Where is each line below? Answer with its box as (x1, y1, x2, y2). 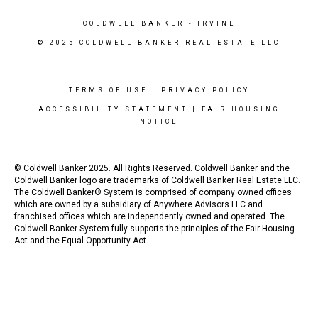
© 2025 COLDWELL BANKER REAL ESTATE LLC (38, 39, 280, 46)
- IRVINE (184, 20, 236, 27)
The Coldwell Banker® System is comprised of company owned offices (14, 187, 292, 197)
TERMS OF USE (68, 87, 148, 94)
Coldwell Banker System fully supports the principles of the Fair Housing (14, 224, 295, 234)
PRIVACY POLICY (160, 87, 250, 94)
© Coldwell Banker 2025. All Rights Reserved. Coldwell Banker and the (14, 163, 290, 173)
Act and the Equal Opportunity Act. (14, 236, 148, 246)
